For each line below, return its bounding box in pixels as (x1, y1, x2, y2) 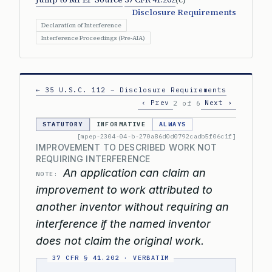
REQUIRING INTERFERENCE (36, 154, 151, 164)
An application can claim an (63, 166, 206, 179)
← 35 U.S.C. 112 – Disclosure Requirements (36, 86, 227, 94)
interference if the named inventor (36, 217, 211, 230)
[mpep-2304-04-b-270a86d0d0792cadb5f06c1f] (76, 132, 236, 140)
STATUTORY (42, 120, 83, 128)
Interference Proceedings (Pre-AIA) (41, 34, 145, 42)
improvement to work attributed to (36, 183, 212, 196)
